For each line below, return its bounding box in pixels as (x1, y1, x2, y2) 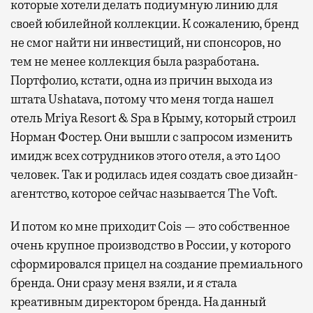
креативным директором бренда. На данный (10, 293, 266, 310)
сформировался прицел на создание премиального (10, 256, 303, 272)
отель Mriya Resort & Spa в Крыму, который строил (10, 110, 296, 126)
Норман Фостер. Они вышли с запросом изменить (10, 129, 293, 145)
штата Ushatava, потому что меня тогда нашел (10, 91, 274, 107)
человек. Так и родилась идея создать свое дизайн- (10, 166, 298, 182)
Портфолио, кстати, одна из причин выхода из (10, 72, 272, 88)
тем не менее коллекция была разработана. (10, 53, 259, 69)
